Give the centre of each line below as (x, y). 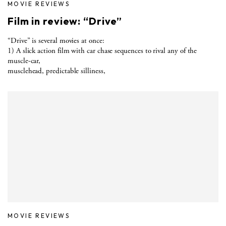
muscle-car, (24, 61)
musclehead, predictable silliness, (56, 71)
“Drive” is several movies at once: (56, 40)
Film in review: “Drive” (65, 21)
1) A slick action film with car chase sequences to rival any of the (102, 50)
